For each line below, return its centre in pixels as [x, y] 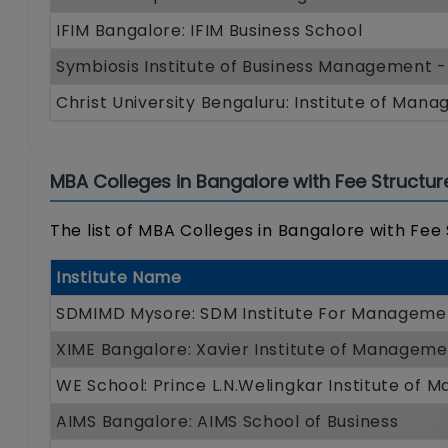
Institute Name [119, 277]
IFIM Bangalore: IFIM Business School [209, 30]
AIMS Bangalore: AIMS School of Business [227, 421]
